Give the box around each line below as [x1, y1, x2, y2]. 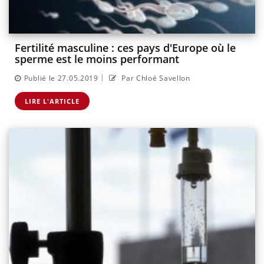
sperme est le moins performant [15, 52, 179, 67]
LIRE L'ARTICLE [25, 96, 80, 105]
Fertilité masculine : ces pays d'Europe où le [15, 41, 236, 55]
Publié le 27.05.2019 [24, 72, 98, 83]
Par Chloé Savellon [119, 72, 190, 83]
